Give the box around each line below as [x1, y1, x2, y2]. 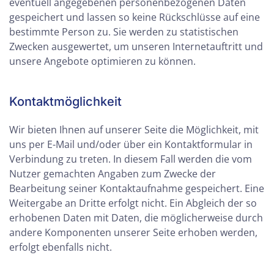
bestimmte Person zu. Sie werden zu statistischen [9, 25, 239, 39]
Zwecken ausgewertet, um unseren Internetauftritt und [9, 40, 263, 53]
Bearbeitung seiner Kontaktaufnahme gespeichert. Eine [9, 182, 264, 195]
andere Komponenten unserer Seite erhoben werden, [9, 226, 257, 239]
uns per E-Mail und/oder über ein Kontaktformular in [9, 138, 253, 151]
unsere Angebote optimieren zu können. [9, 54, 196, 68]
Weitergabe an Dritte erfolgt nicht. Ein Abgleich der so [9, 196, 257, 210]
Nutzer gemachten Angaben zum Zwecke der [9, 167, 216, 180]
